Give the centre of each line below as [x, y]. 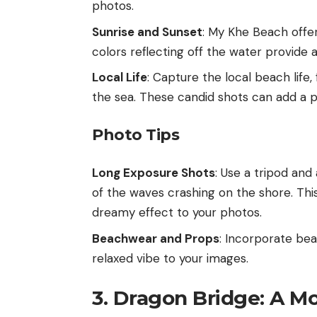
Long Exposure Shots [154, 173]
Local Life [120, 77]
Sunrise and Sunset [147, 31]
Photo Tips [136, 134]
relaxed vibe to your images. [170, 258]
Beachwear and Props [156, 238]
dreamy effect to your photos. [177, 213]
